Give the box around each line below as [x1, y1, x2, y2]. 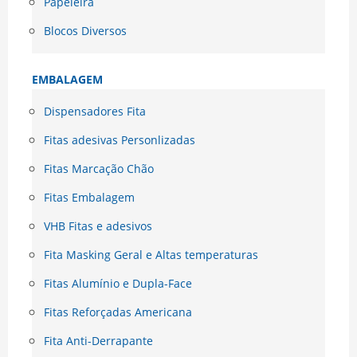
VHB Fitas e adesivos [44, 218, 152, 234]
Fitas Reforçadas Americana [44, 304, 192, 320]
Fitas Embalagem [44, 190, 135, 206]
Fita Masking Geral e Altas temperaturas [44, 247, 258, 263]
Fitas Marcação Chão [44, 161, 154, 177]
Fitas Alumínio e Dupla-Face [44, 276, 192, 292]
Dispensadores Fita [44, 104, 146, 120]
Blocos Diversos [44, 23, 127, 39]
